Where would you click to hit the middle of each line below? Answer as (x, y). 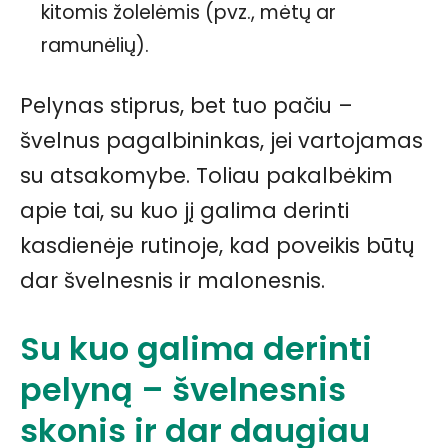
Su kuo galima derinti (196, 349)
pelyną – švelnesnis (183, 390)
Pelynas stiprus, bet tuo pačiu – (186, 106)
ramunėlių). (95, 46)
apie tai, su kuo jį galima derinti (184, 211)
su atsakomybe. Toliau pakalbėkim (206, 176)
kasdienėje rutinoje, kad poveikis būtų (217, 246)
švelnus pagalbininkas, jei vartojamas (221, 141)
